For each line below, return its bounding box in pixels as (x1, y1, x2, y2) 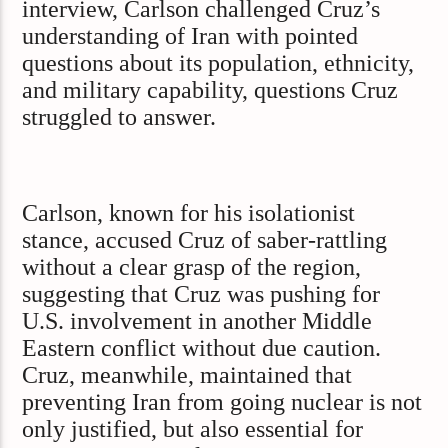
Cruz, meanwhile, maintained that (22, 362, 353, 389)
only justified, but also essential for (22, 416, 364, 443)
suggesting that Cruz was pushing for (22, 281, 381, 308)
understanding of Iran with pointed (22, 23, 359, 50)
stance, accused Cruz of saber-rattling (22, 227, 388, 254)
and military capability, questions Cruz (22, 77, 399, 104)
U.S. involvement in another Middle (22, 308, 373, 335)
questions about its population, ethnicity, (22, 50, 415, 77)
